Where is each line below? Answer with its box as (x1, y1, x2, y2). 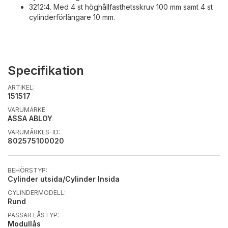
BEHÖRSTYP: (8, 166, 47, 174)
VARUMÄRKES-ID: (8, 128, 60, 136)
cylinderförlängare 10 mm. (29, 12, 115, 21)
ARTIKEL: (8, 83, 35, 91)
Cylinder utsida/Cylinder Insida (8, 174, 120, 183)
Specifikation (8, 63, 84, 78)
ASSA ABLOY (8, 113, 52, 123)
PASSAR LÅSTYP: (8, 211, 59, 219)
